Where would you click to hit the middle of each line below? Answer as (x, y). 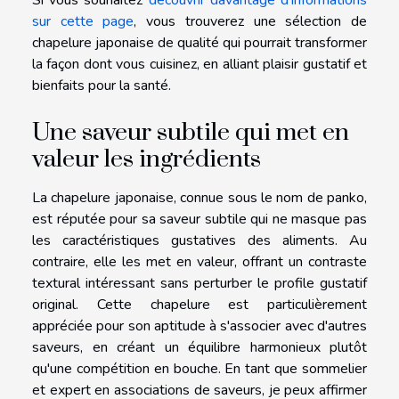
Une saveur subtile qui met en (191, 132)
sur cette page (83, 22)
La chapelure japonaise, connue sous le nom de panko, (199, 197)
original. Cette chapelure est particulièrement (199, 304)
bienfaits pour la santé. (102, 86)
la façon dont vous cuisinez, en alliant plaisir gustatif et (199, 65)
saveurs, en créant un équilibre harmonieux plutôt (199, 347)
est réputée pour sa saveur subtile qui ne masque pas (199, 219)
